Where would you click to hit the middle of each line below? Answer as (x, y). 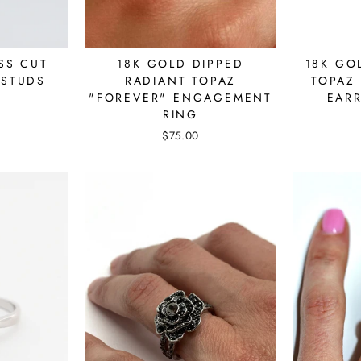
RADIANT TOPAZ (180, 80)
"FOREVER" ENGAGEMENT (180, 97)
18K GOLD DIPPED (180, 63)
